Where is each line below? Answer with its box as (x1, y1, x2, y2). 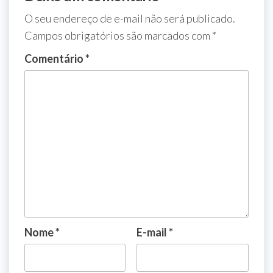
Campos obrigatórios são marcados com (24, 29, 212, 43)
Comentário (24, 52, 85, 66)
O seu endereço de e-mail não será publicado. (24, 12, 235, 26)
